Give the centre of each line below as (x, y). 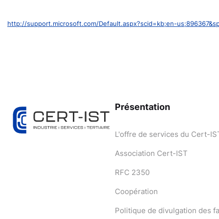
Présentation (142, 107)
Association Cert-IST (151, 153)
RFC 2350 (132, 172)
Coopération (136, 191)
